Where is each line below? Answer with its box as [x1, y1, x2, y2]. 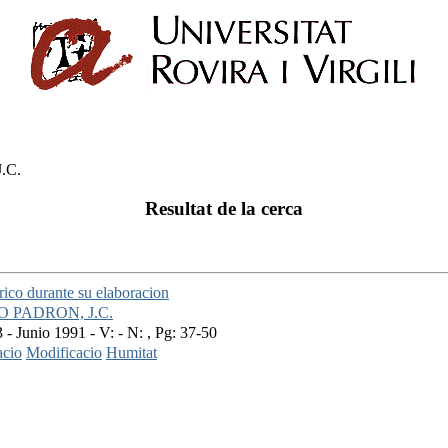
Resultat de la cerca [145, 197, 303, 219]
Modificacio [26, 344, 102, 362]
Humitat [106, 344, 157, 362]
